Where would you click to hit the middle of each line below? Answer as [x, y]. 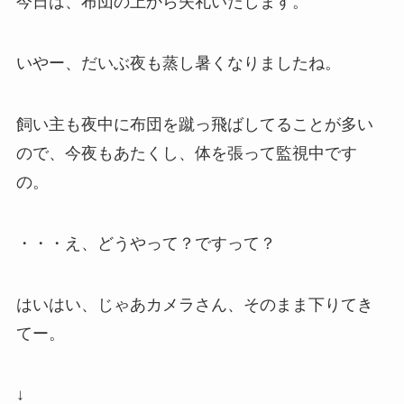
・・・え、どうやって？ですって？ [146, 243]
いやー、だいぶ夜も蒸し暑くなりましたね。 [178, 64]
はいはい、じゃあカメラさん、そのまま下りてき [194, 304]
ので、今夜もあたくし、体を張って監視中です [186, 153]
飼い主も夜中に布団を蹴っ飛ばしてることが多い [194, 124]
